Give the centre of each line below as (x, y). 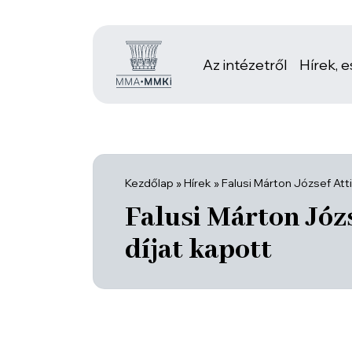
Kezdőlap (149, 183)
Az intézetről (244, 64)
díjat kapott (198, 250)
